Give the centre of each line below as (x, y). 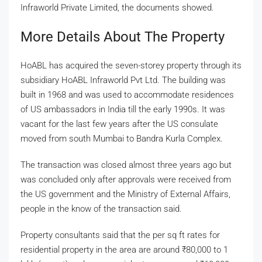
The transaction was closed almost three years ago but (126, 165)
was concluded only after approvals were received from (126, 179)
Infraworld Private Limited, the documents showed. (117, 7)
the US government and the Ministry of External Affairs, (125, 194)
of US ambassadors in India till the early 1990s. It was (123, 109)
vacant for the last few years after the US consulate (119, 124)
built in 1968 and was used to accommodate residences (127, 94)
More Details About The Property (123, 37)
